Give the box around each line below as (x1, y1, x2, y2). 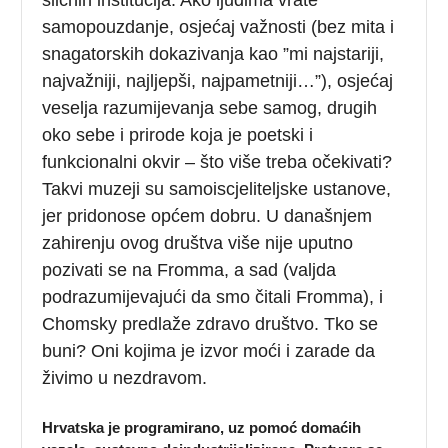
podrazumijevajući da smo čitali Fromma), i (42, 287, 384, 308)
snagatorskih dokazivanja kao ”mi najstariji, (42, 44, 385, 65)
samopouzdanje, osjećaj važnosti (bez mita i (42, 17, 395, 38)
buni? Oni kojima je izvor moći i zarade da (42, 341, 376, 362)
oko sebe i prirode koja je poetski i (42, 125, 314, 146)
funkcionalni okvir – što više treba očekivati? (42, 152, 393, 173)
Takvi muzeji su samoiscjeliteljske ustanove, (42, 179, 392, 200)
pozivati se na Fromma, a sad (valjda (42, 260, 337, 281)
